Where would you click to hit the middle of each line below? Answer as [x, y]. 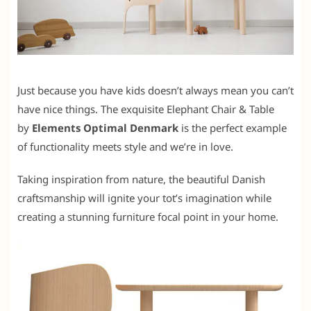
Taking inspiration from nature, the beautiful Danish [141, 179]
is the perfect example [233, 127]
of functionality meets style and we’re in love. [125, 146]
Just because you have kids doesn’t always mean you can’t [155, 90]
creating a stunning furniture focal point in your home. [148, 216]
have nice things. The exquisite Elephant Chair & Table [146, 109]
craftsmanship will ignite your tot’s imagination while [144, 197]
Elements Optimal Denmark [105, 127]
